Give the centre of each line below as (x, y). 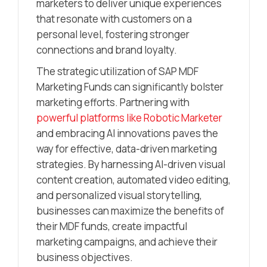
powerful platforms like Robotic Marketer (129, 118)
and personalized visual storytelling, (119, 195)
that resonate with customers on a (114, 19)
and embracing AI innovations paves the (127, 133)
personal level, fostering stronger (113, 35)
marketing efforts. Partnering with (113, 103)
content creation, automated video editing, (133, 180)
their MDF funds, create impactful (112, 226)
